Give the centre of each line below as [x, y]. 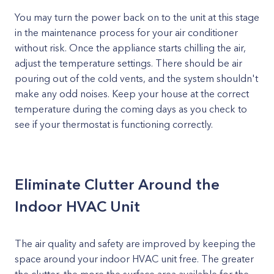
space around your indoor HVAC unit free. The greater [134, 259]
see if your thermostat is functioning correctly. [114, 124]
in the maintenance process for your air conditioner [126, 32]
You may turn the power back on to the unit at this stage [137, 17]
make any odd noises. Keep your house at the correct [132, 94]
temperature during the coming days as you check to [131, 109]
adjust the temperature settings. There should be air [128, 63]
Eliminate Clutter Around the [117, 184]
